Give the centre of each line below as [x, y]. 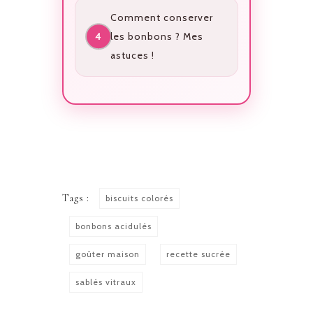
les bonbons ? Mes [156, 36]
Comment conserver [161, 17]
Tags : [77, 198]
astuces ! [132, 55]
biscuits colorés [139, 198]
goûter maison [108, 254]
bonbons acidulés [114, 226]
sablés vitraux [106, 282]
